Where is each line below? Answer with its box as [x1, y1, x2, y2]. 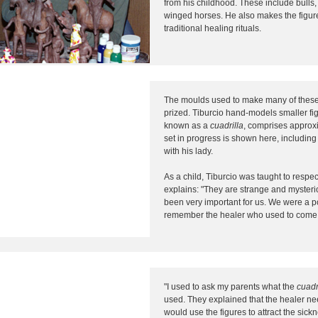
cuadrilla [210, 120, 243, 131]
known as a [164, 120, 210, 131]
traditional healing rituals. [164, 23, 261, 33]
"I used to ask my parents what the [164, 281, 297, 292]
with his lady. [164, 146, 213, 156]
